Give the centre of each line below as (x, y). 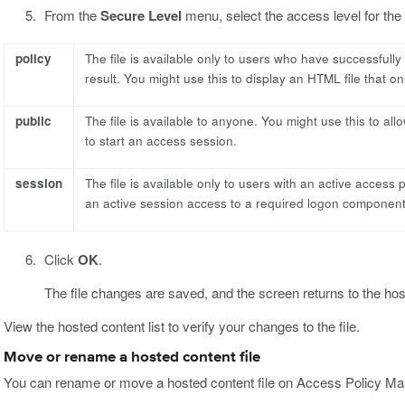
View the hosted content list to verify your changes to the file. (182, 326)
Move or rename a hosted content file (132, 358)
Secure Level (141, 16)
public (33, 121)
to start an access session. (161, 141)
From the (72, 15)
